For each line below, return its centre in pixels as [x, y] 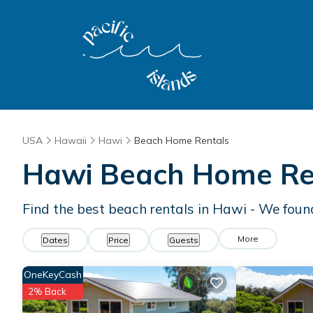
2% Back [47, 291]
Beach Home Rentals [182, 140]
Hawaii [71, 140]
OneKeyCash [53, 275]
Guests [184, 240]
